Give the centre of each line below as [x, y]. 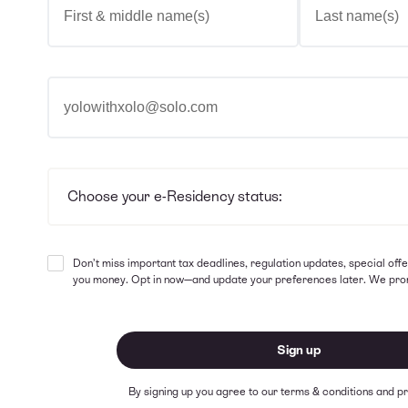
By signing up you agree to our [204, 392]
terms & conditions [326, 392]
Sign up [299, 350]
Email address [93, 87]
